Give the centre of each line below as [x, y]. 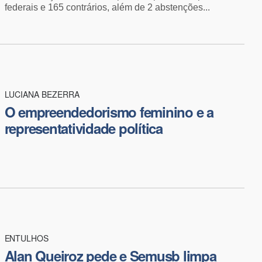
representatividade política [83, 128]
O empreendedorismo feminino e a [109, 111]
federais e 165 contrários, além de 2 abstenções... [107, 7]
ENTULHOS [27, 238]
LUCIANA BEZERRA [42, 94]
